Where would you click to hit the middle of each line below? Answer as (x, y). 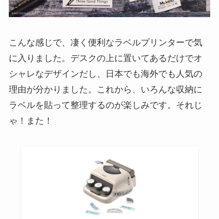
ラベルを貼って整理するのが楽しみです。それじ (105, 105)
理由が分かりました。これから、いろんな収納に (105, 89)
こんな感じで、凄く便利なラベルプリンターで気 (105, 42)
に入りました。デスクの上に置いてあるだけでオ (105, 58)
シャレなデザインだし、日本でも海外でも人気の (105, 74)
